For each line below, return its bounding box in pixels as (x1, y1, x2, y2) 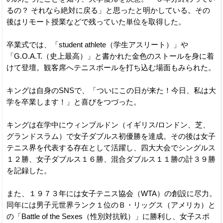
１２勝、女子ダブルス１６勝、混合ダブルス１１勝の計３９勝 (6, 155, 216, 163)
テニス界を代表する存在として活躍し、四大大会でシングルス (6, 143, 216, 152)
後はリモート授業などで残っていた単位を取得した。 (6, 17, 186, 26)
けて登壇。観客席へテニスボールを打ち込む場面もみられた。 (6, 63, 216, 72)
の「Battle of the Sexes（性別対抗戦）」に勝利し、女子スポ (6, 212, 210, 221)
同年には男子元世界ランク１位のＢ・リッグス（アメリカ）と (6, 201, 216, 209)
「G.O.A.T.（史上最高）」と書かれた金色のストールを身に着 (6, 52, 214, 60)
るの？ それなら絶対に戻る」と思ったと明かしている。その (6, 6, 210, 14)
